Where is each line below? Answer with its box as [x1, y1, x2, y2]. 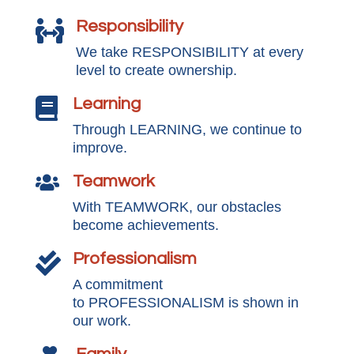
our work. [72, 313, 131, 329]
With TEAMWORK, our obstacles [72, 199, 281, 215]
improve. [72, 140, 127, 156]
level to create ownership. [75, 62, 237, 78]
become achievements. [72, 217, 219, 233]
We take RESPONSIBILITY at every [75, 44, 303, 60]
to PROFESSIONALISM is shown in [72, 295, 299, 311]
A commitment [72, 277, 163, 292]
